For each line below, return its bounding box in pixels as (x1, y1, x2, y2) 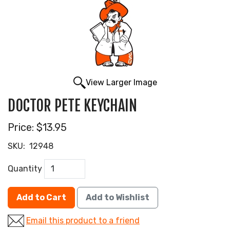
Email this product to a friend (26, 216, 140, 226)
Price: (8, 121, 34, 134)
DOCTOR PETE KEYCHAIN (8, 97, 137, 116)
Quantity (8, 163, 42, 174)
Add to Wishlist (86, 193, 149, 203)
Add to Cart (16, 193, 66, 203)
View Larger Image (85, 78, 157, 88)
